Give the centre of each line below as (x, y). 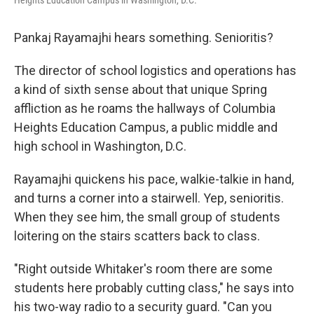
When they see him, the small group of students (147, 217)
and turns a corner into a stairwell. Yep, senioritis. (149, 198)
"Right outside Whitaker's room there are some (143, 269)
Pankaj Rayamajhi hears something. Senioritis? (144, 37)
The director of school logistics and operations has (155, 70)
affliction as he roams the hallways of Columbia (145, 108)
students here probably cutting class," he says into (154, 288)
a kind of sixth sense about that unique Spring (141, 89)
